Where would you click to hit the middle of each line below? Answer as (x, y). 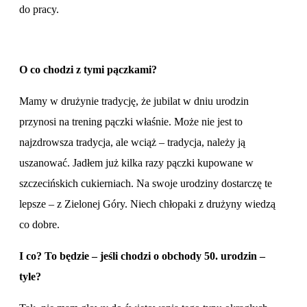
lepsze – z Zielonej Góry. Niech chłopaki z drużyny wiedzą (147, 204)
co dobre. (41, 224)
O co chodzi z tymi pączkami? (89, 69)
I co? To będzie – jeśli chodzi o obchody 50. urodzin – (142, 256)
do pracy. (40, 9)
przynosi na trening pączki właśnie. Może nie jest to (131, 121)
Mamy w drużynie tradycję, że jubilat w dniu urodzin (134, 101)
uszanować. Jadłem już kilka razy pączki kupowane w (136, 162)
